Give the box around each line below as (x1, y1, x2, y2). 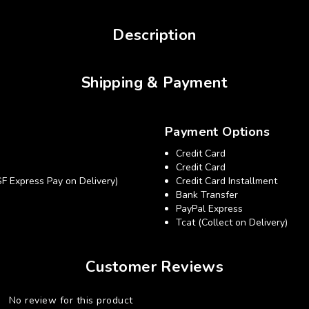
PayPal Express (176, 202, 243, 215)
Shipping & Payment (81, 72, 228, 93)
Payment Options (165, 123, 270, 140)
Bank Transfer (176, 188, 238, 201)
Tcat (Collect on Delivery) (176, 216, 288, 229)
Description (112, 25, 197, 46)
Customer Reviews (85, 257, 224, 277)
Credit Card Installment (176, 175, 277, 188)
